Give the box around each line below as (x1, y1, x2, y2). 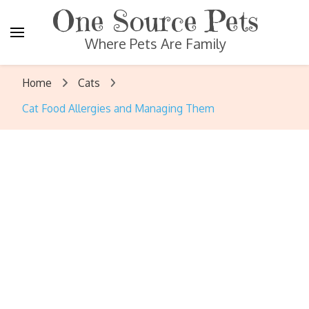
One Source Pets (52, 3, 259, 39)
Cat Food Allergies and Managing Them (22, 101, 215, 115)
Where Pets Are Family (84, 34, 226, 52)
